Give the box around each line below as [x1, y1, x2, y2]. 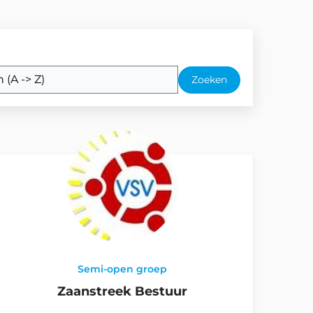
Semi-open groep [77, 263, 167, 275]
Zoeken [191, 73, 227, 86]
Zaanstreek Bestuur [57, 284, 187, 299]
